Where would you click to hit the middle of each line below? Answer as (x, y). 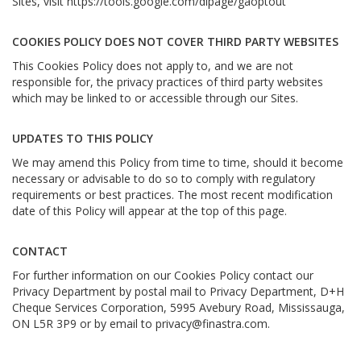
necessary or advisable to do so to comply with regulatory (164, 178)
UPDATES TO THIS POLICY (83, 138)
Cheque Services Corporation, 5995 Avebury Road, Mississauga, (178, 307)
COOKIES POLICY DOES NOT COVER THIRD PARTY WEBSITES (175, 41)
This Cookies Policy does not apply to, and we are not (153, 66)
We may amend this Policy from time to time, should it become (178, 162)
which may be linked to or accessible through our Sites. (155, 98)
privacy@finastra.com (212, 324)
